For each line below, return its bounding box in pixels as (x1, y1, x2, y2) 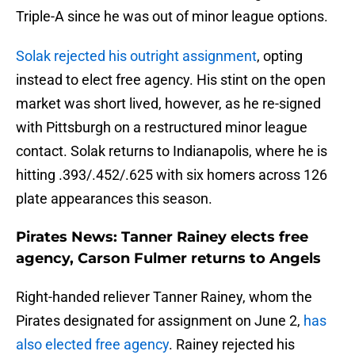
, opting (257, 48, 303, 65)
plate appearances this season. (16, 190, 212, 208)
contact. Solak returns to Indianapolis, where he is (16, 143, 327, 160)
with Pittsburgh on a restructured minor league (16, 119, 307, 136)
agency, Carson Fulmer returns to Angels (16, 250, 321, 268)
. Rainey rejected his (169, 336, 295, 353)
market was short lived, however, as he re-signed (16, 95, 321, 113)
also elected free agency (16, 336, 169, 353)
